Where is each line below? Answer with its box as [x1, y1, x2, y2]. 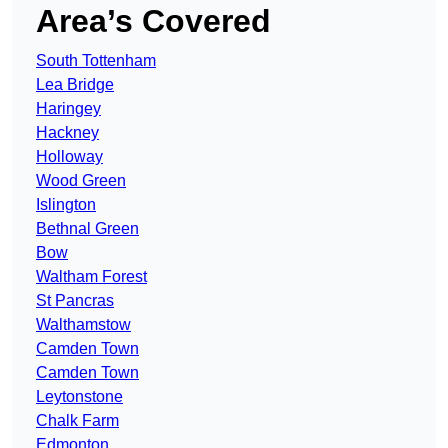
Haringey [36, 100, 101, 118]
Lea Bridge [36, 76, 114, 94]
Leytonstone [36, 388, 123, 406]
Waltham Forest [36, 268, 147, 286]
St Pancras [36, 292, 114, 310]
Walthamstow [36, 316, 131, 334]
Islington [36, 196, 96, 214]
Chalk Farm [36, 412, 119, 430]
